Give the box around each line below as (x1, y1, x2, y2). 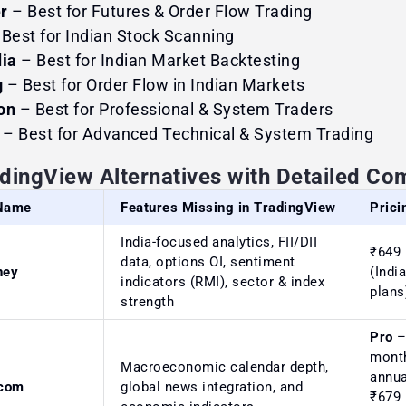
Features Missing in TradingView (121, 198, 336, 216)
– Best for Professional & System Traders (15, 99, 333, 119)
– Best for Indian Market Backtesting (16, 50, 300, 70)
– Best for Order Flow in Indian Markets (3, 74, 304, 94)
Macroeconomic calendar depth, (121, 358, 329, 375)
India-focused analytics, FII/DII (121, 233, 317, 250)
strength (121, 293, 174, 310)
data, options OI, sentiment (121, 253, 295, 270)
